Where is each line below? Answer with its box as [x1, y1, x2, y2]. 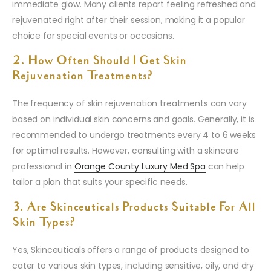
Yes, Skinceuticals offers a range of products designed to [12, 244, 250, 256]
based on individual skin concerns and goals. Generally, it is [12, 113, 255, 126]
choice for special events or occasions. [12, 30, 174, 42]
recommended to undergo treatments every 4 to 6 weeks [12, 129, 256, 142]
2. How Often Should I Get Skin [12, 56, 186, 68]
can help [205, 160, 244, 173]
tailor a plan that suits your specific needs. [12, 176, 188, 189]
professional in [12, 160, 74, 173]
